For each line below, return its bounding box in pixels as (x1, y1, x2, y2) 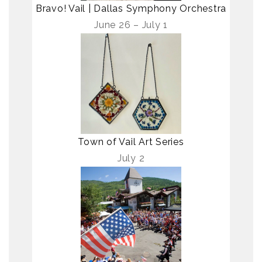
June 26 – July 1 (94, 19, 168, 30)
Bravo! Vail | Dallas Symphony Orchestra (35, 2, 227, 14)
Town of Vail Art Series (78, 136, 184, 147)
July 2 (117, 152, 145, 164)
